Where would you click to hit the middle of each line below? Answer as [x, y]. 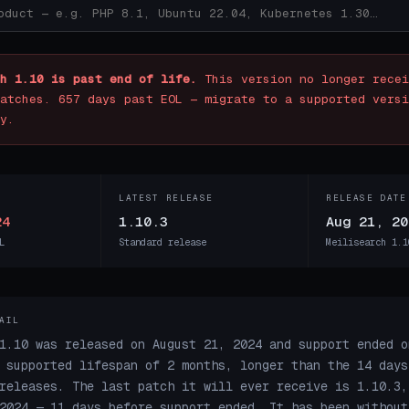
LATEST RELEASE [166, 199]
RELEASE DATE [367, 199]
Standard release [163, 242]
